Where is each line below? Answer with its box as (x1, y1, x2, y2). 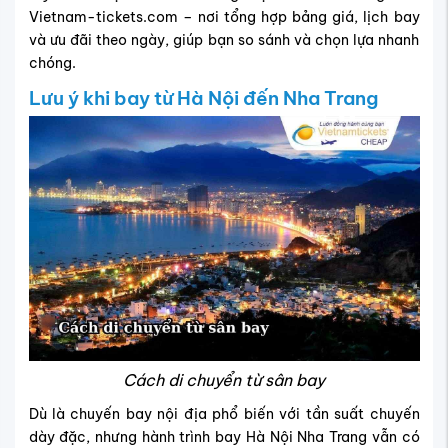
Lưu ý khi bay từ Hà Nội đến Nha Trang (28, 85, 378, 110)
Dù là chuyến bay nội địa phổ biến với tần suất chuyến (28, 404, 420, 423)
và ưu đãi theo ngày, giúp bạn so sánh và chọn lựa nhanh (28, 30, 420, 49)
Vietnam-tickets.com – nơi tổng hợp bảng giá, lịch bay (28, 7, 420, 26)
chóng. (28, 53, 76, 72)
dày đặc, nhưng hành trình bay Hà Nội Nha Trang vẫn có (28, 427, 420, 446)
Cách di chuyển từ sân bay (123, 369, 325, 390)
